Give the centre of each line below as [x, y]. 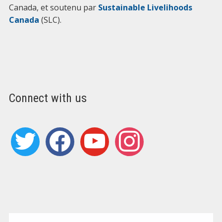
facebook [62, 133]
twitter [23, 133]
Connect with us [48, 98]
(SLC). [50, 20]
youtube [95, 133]
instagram [133, 133]
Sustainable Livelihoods [144, 7]
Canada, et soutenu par [52, 7]
